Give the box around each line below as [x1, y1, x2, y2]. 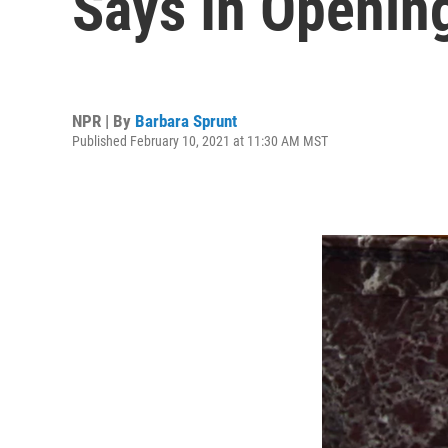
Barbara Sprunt [135, 110, 237, 131]
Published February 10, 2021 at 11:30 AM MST [72, 132, 328, 149]
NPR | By [72, 110, 135, 131]
